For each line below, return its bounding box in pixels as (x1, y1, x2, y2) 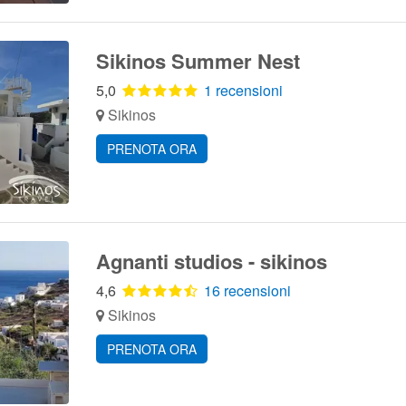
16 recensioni (203, 280, 291, 301)
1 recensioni (203, 80, 283, 101)
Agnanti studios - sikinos (95, 246, 327, 275)
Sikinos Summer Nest (95, 46, 300, 75)
